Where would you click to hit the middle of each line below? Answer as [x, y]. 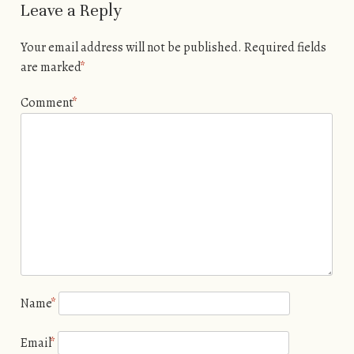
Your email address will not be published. [131, 47]
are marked [52, 67]
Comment [48, 102]
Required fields [285, 47]
